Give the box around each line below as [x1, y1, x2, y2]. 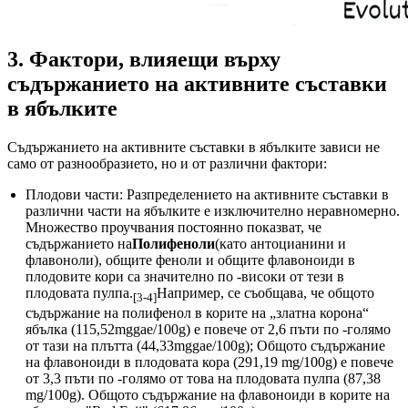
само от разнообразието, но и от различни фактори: [7, 155, 327, 171]
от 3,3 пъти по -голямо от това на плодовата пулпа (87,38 [25, 371, 381, 387]
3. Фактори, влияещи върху [7, 47, 280, 72]
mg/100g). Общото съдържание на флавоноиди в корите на [25, 387, 390, 403]
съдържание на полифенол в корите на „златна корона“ [25, 305, 369, 321]
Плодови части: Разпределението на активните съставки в [25, 186, 389, 202]
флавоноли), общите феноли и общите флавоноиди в [25, 251, 355, 268]
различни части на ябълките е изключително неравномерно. [25, 202, 400, 219]
